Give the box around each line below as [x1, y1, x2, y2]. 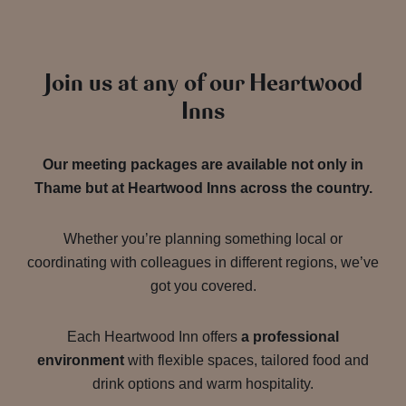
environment [37, 353, 124, 369]
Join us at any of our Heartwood [43, 68, 362, 100]
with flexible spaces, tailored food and [124, 353, 369, 369]
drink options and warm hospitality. [92, 376, 314, 392]
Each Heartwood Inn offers [67, 329, 241, 345]
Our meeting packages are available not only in [43, 157, 363, 173]
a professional [241, 329, 339, 345]
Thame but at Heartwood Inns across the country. [34, 180, 372, 197]
